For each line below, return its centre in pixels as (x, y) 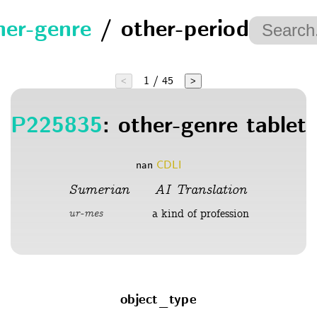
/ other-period (170, 31)
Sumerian (99, 191)
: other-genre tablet (204, 127)
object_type (158, 301)
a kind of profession (200, 214)
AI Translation (200, 191)
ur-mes (86, 213)
